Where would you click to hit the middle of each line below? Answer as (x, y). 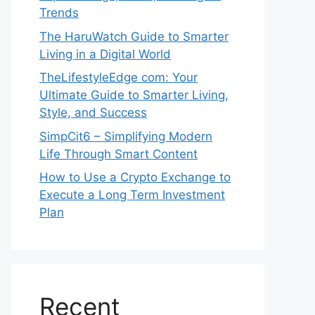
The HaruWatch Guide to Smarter (134, 36)
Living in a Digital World (105, 54)
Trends (59, 13)
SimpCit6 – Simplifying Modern (126, 136)
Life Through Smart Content (118, 154)
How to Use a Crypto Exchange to (135, 178)
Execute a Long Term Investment (132, 195)
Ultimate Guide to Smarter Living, (134, 95)
